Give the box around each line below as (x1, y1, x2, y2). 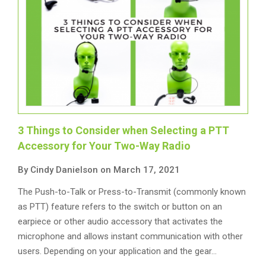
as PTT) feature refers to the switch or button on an (18, 201, 222, 212)
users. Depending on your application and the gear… (18, 246, 217, 256)
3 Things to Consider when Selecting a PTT (18, 124, 229, 137)
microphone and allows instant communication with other (18, 231, 243, 242)
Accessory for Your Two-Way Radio (18, 140, 191, 152)
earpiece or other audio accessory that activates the (18, 216, 223, 227)
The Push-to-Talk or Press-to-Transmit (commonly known (18, 186, 246, 197)
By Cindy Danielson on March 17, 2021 (18, 164, 180, 175)
